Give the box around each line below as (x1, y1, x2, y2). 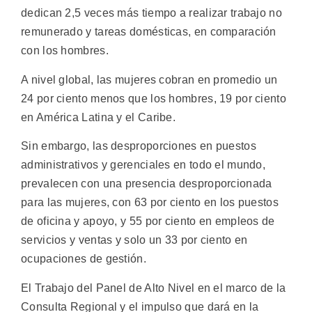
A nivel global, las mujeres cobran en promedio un (21, 73, 278, 86)
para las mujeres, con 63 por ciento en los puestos (21, 196, 279, 209)
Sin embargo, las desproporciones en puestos (21, 140, 256, 153)
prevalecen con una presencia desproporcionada (21, 178, 272, 190)
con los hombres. (21, 45, 109, 57)
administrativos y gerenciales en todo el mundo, (21, 159, 266, 171)
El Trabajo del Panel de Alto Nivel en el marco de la (21, 281, 286, 294)
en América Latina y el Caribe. (21, 111, 176, 123)
